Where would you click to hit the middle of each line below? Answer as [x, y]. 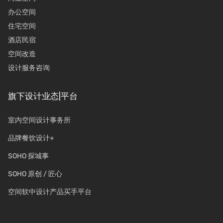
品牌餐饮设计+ [31, 138]
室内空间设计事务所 [39, 120]
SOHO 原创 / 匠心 [35, 174]
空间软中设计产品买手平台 [50, 192]
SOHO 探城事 [28, 156]
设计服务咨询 [29, 68]
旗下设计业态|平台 [43, 96]
